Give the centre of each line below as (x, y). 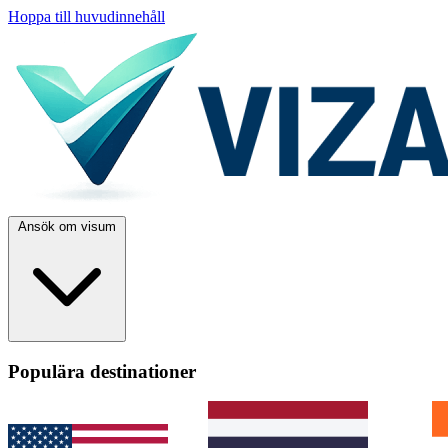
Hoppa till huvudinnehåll (86, 16)
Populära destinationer (102, 371)
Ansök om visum (67, 226)
